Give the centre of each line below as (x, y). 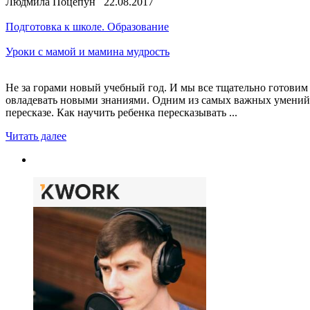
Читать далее (36, 136)
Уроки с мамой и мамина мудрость (88, 51)
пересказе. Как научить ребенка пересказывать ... (121, 112)
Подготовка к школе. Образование (87, 26)
